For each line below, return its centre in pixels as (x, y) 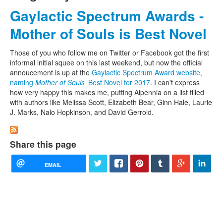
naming (23, 82)
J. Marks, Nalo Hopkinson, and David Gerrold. (82, 112)
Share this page (43, 144)
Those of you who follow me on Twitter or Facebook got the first (110, 52)
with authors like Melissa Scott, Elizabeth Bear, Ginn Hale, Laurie (111, 102)
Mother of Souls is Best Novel (108, 33)
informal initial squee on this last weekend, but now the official (106, 62)
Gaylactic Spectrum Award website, (147, 72)
